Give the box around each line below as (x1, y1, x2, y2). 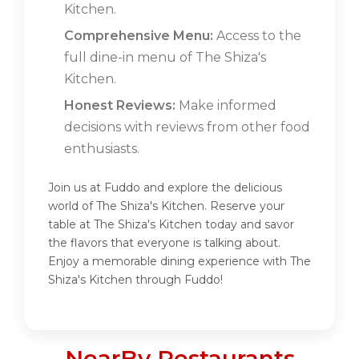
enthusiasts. (64, 141, 139, 157)
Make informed (175, 98, 276, 114)
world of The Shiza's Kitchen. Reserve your (48, 199, 284, 214)
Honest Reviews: (64, 98, 175, 114)
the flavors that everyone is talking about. (48, 236, 280, 251)
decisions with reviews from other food (64, 119, 310, 135)
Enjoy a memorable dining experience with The (48, 254, 311, 269)
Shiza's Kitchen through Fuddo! (48, 272, 223, 288)
